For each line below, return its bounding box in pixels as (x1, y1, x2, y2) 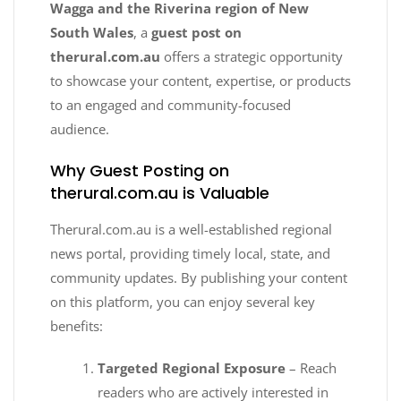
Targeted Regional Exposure (98, 359, 286, 378)
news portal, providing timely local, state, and (50, 244, 330, 263)
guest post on (151, 23, 242, 42)
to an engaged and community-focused (50, 96, 291, 115)
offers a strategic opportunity (160, 47, 343, 66)
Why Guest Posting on (50, 159, 229, 183)
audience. (50, 120, 109, 139)
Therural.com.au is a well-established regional (50, 220, 332, 239)
